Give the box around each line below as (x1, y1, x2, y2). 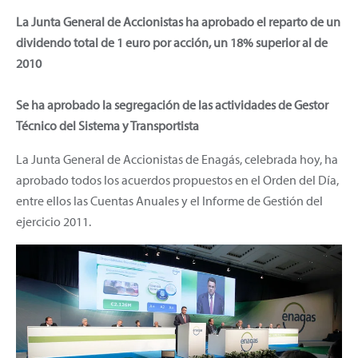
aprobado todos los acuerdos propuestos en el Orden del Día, (16, 171, 339, 188)
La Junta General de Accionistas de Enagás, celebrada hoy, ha (16, 150, 338, 167)
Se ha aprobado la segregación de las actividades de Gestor (16, 96, 328, 113)
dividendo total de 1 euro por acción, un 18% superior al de (16, 34, 328, 50)
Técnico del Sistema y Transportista (16, 117, 199, 133)
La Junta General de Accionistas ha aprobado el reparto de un (16, 13, 340, 30)
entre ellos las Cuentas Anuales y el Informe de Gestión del (16, 192, 323, 209)
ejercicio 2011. (16, 213, 91, 229)
